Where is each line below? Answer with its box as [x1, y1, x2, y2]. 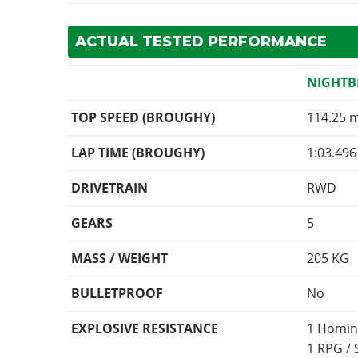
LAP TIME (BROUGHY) [71, 144, 205, 162]
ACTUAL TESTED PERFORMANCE [74, 33, 327, 51]
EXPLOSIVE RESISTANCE [71, 320, 219, 338]
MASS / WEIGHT [71, 249, 169, 268]
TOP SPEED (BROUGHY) [71, 109, 216, 127]
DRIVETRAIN [71, 179, 149, 197]
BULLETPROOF [71, 284, 164, 303]
